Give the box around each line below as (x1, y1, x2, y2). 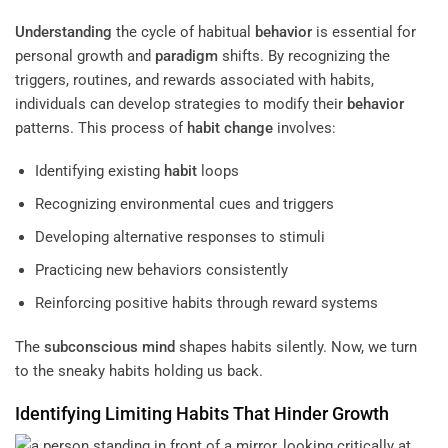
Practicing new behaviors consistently (34, 261, 288, 280)
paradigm (155, 46, 218, 65)
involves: (273, 118, 336, 137)
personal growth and (15, 46, 155, 65)
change (224, 118, 273, 137)
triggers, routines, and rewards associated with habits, (15, 70, 374, 89)
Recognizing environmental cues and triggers (34, 195, 334, 214)
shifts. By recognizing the (218, 46, 390, 65)
